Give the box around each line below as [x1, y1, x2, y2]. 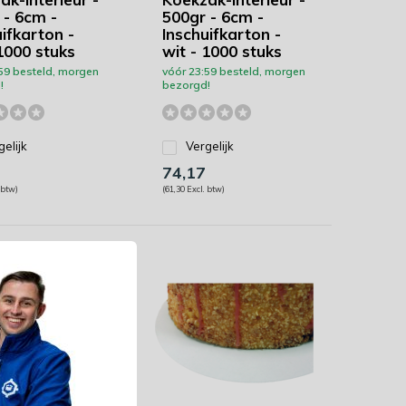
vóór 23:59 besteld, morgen [161, 64, 305, 78]
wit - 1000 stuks [161, 42, 282, 61]
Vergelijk [185, 139, 234, 153]
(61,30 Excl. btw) [161, 184, 225, 194]
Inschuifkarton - [161, 24, 281, 43]
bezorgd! [161, 78, 210, 92]
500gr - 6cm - [161, 7, 264, 26]
